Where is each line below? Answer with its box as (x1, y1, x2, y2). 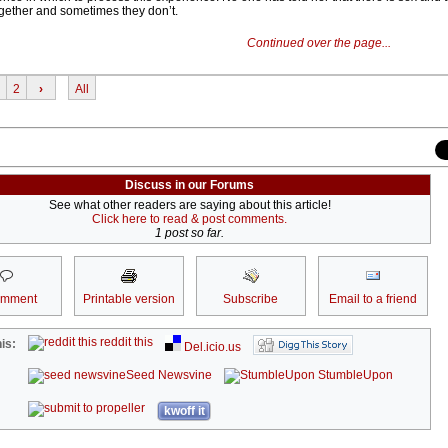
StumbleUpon (315, 368, 394, 383)
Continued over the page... (246, 36, 391, 51)
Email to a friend (328, 292, 417, 307)
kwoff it (163, 404, 205, 419)
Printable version (82, 292, 175, 307)
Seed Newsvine (126, 368, 213, 383)
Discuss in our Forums (125, 178, 254, 193)
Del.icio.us (181, 340, 242, 355)
